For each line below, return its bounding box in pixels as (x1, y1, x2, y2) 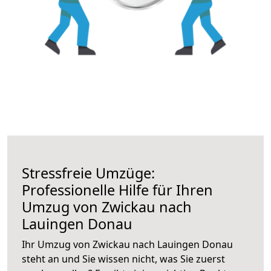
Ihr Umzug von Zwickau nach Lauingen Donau (22, 237, 233, 251)
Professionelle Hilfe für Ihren (22, 180, 213, 200)
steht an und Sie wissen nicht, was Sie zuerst (22, 252, 225, 266)
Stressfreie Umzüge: (22, 163, 155, 183)
